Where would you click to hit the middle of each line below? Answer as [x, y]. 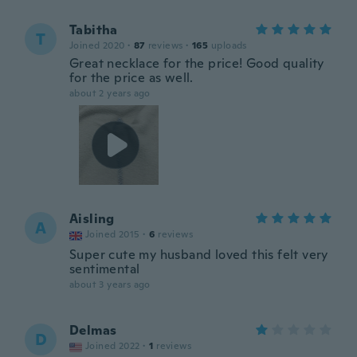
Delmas [93, 330]
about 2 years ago [110, 93]
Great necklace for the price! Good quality [197, 63]
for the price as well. [131, 78]
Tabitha [94, 30]
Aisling [92, 219]
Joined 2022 [113, 346]
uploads [229, 45]
